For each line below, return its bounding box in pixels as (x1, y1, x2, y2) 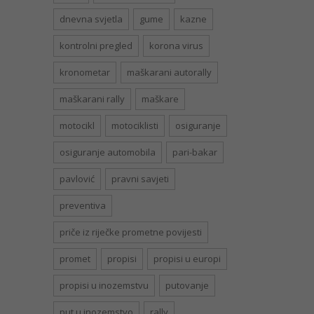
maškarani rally (60, 93, 125, 106)
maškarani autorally (127, 66, 212, 79)
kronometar (60, 66, 110, 79)
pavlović (60, 172, 95, 186)
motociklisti (111, 119, 158, 132)
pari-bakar (172, 146, 217, 159)
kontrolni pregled (60, 39, 132, 53)
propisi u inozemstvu (60, 279, 149, 292)
